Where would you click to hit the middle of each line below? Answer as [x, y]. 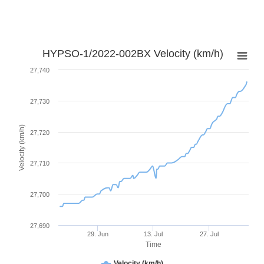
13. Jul [153, 234]
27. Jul [209, 234]
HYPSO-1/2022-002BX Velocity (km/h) [133, 54]
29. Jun [98, 234]
